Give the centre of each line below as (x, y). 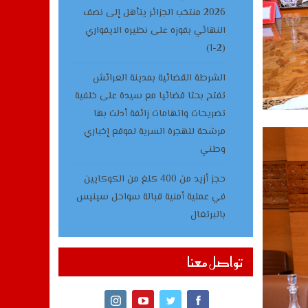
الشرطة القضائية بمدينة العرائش (159, 78)
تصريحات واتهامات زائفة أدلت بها (159, 114)
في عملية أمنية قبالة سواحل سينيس (151, 197)
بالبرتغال (208, 215)
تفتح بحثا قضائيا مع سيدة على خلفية (150, 96)
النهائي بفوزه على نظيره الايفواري (155, 31)
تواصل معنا (214, 262)
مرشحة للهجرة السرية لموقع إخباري (154, 132)
